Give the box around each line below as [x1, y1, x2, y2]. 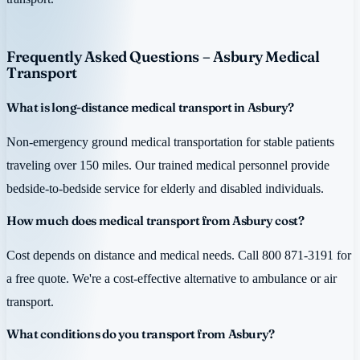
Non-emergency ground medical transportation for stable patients [6, 134, 334, 150]
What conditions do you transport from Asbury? [6, 325, 275, 342]
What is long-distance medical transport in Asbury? [6, 100, 294, 116]
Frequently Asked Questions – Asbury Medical [6, 47, 320, 67]
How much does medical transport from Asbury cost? [6, 212, 305, 228]
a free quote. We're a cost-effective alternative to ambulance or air [6, 271, 337, 287]
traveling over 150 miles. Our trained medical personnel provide [6, 157, 329, 174]
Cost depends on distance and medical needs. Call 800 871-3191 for [6, 247, 351, 264]
